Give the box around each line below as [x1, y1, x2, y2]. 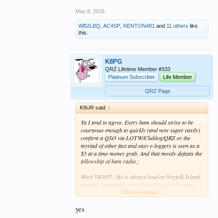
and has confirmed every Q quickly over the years [81, 180, 195, 188]
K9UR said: [80, 104, 108, 110]
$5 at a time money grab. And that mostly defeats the [81, 149, 202, 157]
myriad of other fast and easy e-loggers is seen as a [81, 141, 200, 149]
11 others [166, 22, 188, 29]
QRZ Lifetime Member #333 [105, 66, 170, 72]
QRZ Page [145, 88, 170, 94]
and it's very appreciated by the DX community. [81, 188, 190, 196]
